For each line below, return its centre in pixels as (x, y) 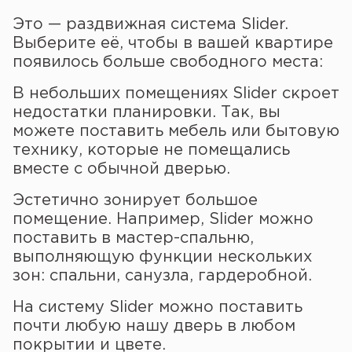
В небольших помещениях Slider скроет (176, 93)
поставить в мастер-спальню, (133, 238)
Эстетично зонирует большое (135, 200)
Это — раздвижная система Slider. (150, 24)
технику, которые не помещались (151, 150)
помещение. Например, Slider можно (163, 219)
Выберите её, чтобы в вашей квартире (173, 43)
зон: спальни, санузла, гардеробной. (162, 276)
